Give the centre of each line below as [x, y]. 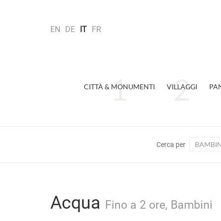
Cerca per [171, 145]
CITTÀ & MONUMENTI [119, 87]
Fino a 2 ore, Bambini [159, 205]
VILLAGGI [182, 87]
